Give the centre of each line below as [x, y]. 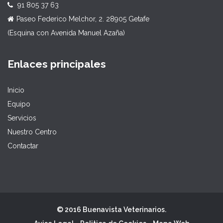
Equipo [19, 104]
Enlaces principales [57, 64]
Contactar [23, 146]
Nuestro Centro [32, 132]
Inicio [16, 90]
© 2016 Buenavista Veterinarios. [111, 210]
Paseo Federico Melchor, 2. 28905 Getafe [83, 19]
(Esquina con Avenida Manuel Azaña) [66, 33]
